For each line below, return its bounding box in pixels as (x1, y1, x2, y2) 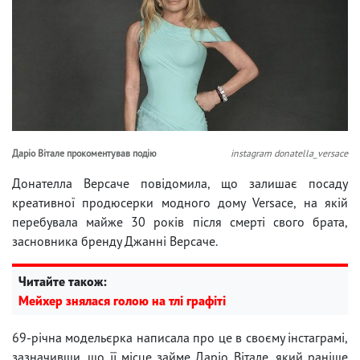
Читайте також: (18, 272, 107, 289)
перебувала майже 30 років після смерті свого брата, (12, 213, 348, 230)
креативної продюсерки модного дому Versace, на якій (12, 194, 348, 211)
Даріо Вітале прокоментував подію (12, 146, 157, 159)
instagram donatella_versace (231, 146, 348, 159)
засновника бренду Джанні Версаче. (12, 232, 218, 249)
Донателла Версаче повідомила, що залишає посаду (12, 174, 348, 191)
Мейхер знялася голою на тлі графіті (18, 292, 226, 309)
